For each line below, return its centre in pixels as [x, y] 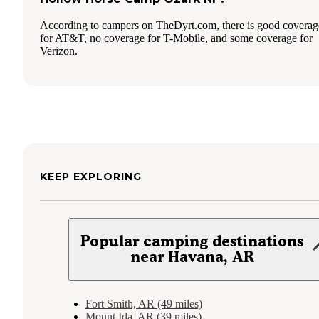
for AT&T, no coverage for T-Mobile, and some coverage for [176, 38]
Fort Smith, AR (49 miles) [144, 303]
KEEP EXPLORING [91, 176]
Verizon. [59, 51]
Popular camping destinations [192, 241]
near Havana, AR [192, 256]
